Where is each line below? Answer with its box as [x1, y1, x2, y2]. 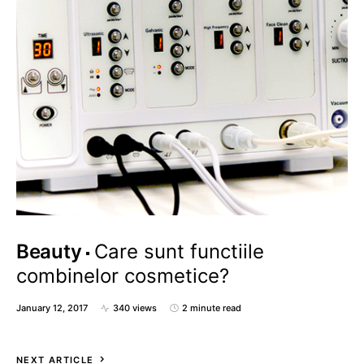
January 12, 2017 [16, 302, 88, 314]
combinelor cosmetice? [16, 264, 229, 288]
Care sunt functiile [94, 240, 265, 264]
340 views [113, 302, 157, 314]
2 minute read [182, 302, 241, 314]
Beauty [16, 240, 82, 264]
